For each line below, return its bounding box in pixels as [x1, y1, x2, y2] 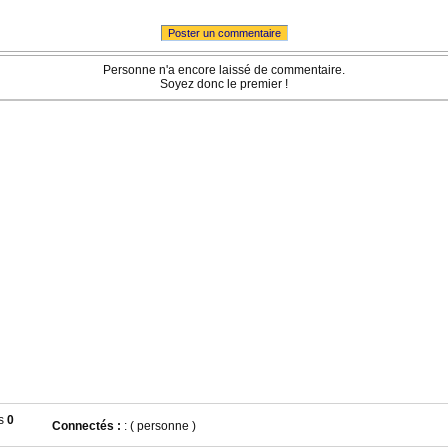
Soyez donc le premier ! [160, 77, 288, 91]
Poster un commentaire [167, 27, 281, 39]
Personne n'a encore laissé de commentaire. [103, 63, 345, 77]
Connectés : [52, 419, 122, 433]
